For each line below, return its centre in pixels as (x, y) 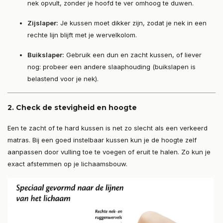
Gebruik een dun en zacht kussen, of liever (133, 55)
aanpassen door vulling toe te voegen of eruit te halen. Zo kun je (109, 152)
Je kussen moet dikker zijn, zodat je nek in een (132, 23)
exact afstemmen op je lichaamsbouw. (67, 164)
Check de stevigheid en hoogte (76, 108)
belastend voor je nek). (63, 79)
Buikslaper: (46, 55)
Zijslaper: (43, 23)
